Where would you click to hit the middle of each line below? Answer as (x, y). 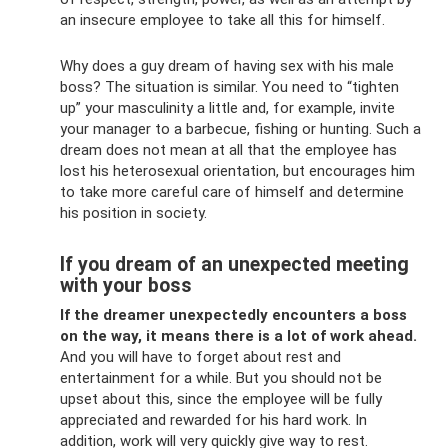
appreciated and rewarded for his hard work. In (213, 420)
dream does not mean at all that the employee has (228, 150)
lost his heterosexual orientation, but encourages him (237, 171)
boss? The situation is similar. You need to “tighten (229, 87)
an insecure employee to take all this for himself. (222, 20)
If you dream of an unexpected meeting (234, 264)
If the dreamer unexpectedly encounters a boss (233, 315)
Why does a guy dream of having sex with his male (227, 66)
